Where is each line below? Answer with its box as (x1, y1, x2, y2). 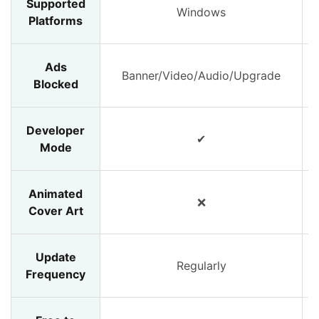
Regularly (176, 258, 226, 273)
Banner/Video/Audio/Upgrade (122, 68, 281, 83)
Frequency (26, 267, 85, 282)
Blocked (33, 77, 78, 92)
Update (35, 250, 76, 265)
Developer (26, 123, 85, 138)
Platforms (28, 14, 83, 28)
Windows (177, 5, 226, 20)
